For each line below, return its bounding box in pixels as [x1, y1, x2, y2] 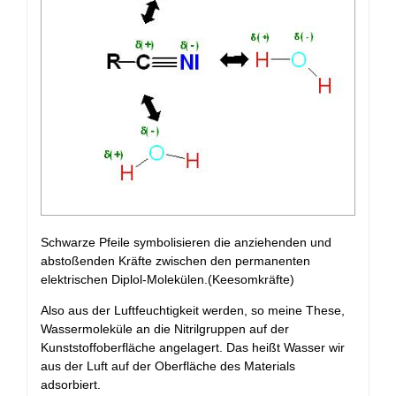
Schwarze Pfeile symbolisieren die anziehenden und [41, 235, 331, 250]
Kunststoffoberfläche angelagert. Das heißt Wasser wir [41, 340, 345, 355]
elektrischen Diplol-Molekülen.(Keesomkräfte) [41, 272, 294, 287]
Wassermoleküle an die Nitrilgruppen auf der [41, 322, 289, 337]
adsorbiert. [41, 377, 101, 392]
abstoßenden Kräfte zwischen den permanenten [41, 254, 310, 269]
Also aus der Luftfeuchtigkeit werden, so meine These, [41, 303, 345, 318]
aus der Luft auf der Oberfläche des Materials [41, 359, 295, 374]
